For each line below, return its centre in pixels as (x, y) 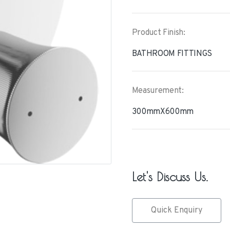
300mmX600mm (162, 112)
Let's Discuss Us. (170, 177)
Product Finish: (158, 33)
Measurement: (158, 91)
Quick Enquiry (176, 210)
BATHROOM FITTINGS (172, 54)
